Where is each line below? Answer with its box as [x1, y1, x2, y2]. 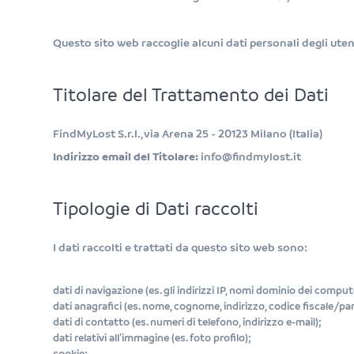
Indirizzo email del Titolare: [53, 150, 199, 163]
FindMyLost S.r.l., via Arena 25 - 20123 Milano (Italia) [53, 127, 323, 140]
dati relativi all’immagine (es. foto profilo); [53, 332, 252, 344]
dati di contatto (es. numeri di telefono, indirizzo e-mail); [53, 316, 322, 328]
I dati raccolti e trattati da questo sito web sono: [53, 241, 308, 254]
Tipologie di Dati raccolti [53, 200, 259, 220]
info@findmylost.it [198, 150, 302, 163]
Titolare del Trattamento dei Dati [53, 86, 330, 106]
